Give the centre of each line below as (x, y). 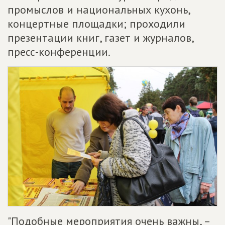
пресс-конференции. (59, 52)
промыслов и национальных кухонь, (99, 10)
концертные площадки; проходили (96, 24)
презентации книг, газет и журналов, (100, 38)
